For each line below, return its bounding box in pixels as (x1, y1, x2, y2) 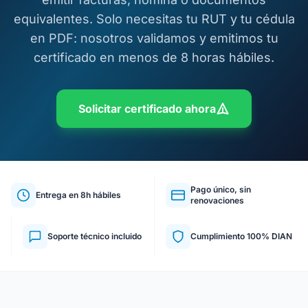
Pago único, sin (190, 184, 251, 195)
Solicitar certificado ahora (78, 102, 216, 115)
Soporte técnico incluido (47, 231, 142, 241)
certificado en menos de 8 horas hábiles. (34, 50, 274, 65)
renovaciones (190, 195, 244, 206)
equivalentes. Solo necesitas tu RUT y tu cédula (13, 12, 295, 26)
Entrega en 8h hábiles (36, 190, 121, 200)
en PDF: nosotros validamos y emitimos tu (30, 31, 278, 45)
